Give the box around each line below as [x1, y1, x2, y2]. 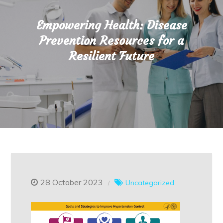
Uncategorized [125, 178, 175, 187]
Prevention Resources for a [39, 33, 184, 48]
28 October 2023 [40, 177, 104, 187]
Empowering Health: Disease [36, 17, 187, 33]
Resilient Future [69, 48, 154, 64]
